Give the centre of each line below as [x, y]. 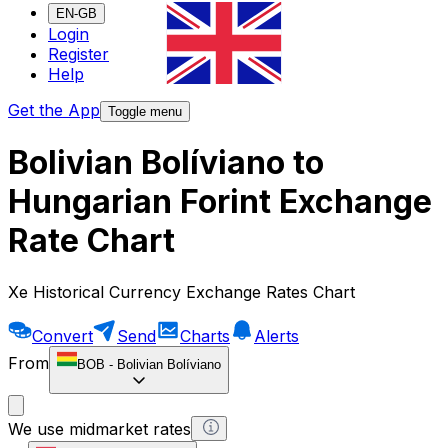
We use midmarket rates [99, 428]
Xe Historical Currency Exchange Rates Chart [181, 291]
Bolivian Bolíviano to [166, 163]
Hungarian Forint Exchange [220, 202]
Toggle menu [145, 112]
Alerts [276, 335]
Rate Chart [91, 241]
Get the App [54, 110]
